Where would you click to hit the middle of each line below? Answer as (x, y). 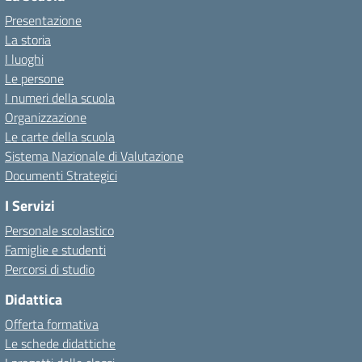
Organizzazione (46, 117)
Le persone (34, 78)
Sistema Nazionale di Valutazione (94, 156)
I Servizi (30, 206)
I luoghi (24, 59)
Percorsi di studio (50, 269)
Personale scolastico (59, 230)
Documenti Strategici (61, 175)
